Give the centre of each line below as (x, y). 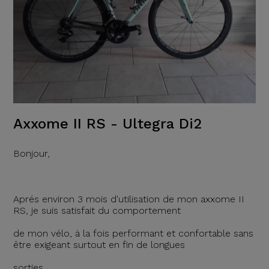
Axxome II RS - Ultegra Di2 (107, 124)
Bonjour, (31, 153)
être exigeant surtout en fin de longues (99, 245)
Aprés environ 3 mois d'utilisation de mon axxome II (128, 199)
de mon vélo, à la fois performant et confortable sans (133, 233)
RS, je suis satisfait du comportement (97, 210)
